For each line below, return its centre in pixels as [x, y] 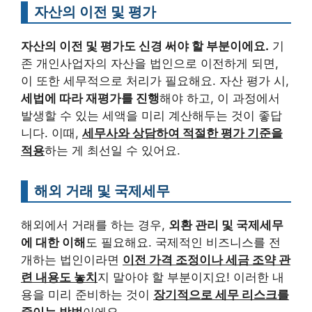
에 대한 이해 [53, 243]
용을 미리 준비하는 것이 [87, 295]
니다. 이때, [52, 133]
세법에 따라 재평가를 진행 [90, 99]
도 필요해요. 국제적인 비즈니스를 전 [183, 243]
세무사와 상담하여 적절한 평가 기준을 [182, 133]
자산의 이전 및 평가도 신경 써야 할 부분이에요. [145, 46]
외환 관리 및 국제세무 [226, 225]
